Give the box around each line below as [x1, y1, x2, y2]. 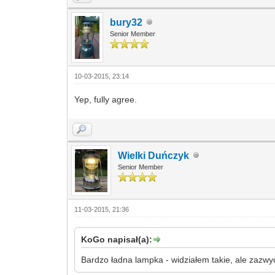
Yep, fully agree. [74, 94, 137, 104]
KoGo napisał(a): [81, 234, 153, 244]
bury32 [110, 17, 143, 28]
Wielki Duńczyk [118, 150, 190, 161]
